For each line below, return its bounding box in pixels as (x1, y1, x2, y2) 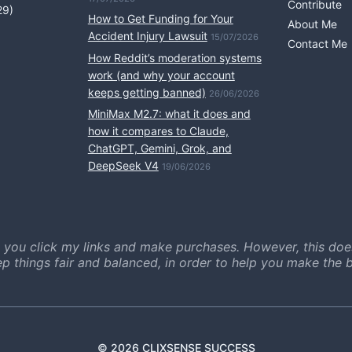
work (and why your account (87, 68, 235, 82)
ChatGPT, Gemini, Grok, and (87, 141, 232, 156)
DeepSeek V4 (87, 159, 159, 173)
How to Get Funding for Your (87, 12, 233, 26)
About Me (288, 17, 338, 31)
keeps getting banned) (87, 85, 206, 99)
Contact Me (288, 36, 348, 50)
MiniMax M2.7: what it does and (87, 107, 251, 121)
